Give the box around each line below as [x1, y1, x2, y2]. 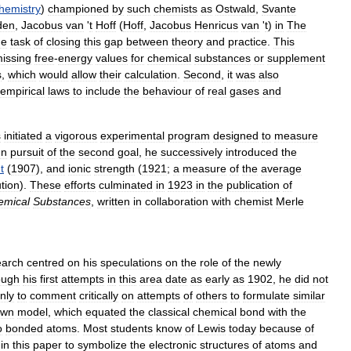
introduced [226, 146, 278, 158]
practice [228, 35, 267, 48]
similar [293, 289, 325, 302]
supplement [267, 52, 325, 64]
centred [27, 256, 64, 269]
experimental [100, 129, 165, 142]
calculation [125, 68, 177, 81]
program [168, 129, 210, 142]
